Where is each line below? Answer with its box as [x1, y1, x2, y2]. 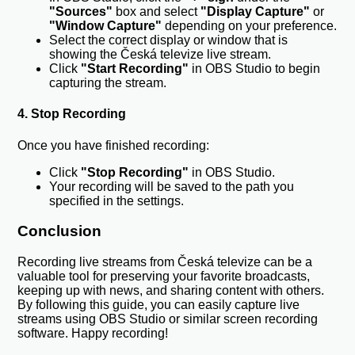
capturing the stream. [49, 76, 167, 90]
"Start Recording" [81, 62, 189, 76]
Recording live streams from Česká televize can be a [17, 255, 313, 269]
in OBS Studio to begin [189, 62, 321, 76]
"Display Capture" [200, 5, 311, 19]
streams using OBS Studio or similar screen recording [17, 312, 319, 326]
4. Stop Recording [17, 107, 127, 121]
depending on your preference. [162, 19, 338, 33]
